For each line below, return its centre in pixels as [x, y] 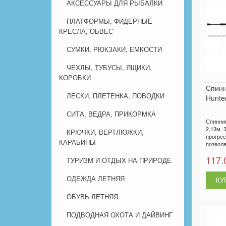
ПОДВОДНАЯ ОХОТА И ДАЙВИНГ [120, 215]
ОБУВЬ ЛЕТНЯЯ [92, 197]
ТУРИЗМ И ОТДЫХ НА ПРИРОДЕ [119, 160]
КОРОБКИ [75, 78]
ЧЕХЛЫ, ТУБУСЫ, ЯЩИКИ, [109, 68]
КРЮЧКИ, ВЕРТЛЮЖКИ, [105, 132]
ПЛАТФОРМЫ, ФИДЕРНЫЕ [109, 21]
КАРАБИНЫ [77, 142]
